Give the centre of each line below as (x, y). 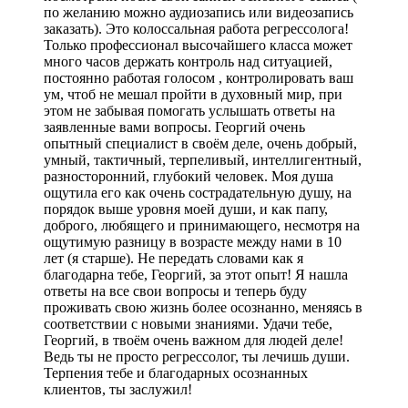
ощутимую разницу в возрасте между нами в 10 (193, 241)
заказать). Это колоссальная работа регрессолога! (196, 28)
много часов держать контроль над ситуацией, (188, 61)
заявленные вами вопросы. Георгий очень (174, 127)
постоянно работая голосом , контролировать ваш (199, 77)
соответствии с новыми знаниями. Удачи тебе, (188, 323)
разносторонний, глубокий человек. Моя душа (189, 176)
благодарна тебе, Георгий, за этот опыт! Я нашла (196, 274)
